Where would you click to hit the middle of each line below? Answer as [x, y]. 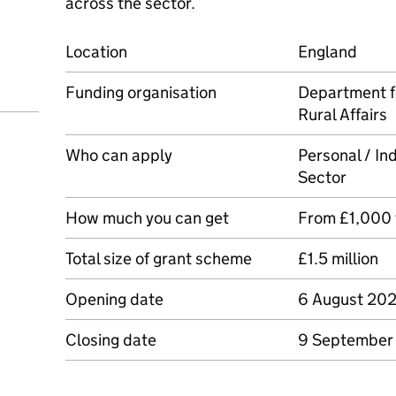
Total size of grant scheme [158, 259]
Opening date [114, 299]
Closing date [110, 340]
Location [96, 52]
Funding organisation [141, 92]
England [327, 52]
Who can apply [118, 155]
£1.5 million [338, 259]
